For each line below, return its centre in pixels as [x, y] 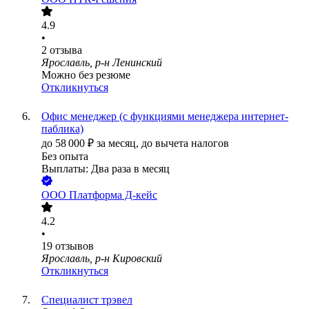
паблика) [62, 129]
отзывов [74, 246]
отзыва [66, 50]
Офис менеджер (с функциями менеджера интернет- [165, 117]
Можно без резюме [86, 75]
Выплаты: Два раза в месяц [106, 169]
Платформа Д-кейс [113, 195]
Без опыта [65, 157]
